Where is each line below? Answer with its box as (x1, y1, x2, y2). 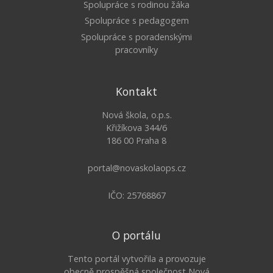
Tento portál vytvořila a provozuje (67, 253, 206, 265)
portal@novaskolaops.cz (87, 162, 186, 174)
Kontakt (116, 84, 157, 99)
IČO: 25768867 (107, 190, 166, 202)
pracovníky (115, 44, 158, 56)
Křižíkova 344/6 (106, 122, 167, 134)
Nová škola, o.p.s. (101, 109, 172, 121)
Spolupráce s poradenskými (81, 31, 192, 43)
